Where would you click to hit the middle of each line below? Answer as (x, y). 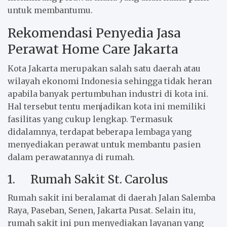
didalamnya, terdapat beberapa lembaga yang (100, 131)
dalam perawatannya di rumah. (71, 157)
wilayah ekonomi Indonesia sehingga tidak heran (110, 81)
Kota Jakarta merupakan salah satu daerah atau (104, 68)
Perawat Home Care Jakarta (93, 49)
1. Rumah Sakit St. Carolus (88, 179)
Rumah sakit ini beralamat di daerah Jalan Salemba (111, 197)
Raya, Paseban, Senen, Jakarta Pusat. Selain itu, (102, 210)
